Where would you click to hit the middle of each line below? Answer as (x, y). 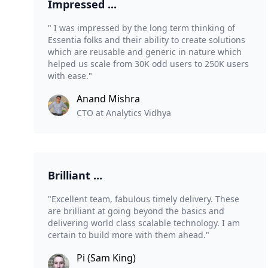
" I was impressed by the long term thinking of (141, 28)
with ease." (70, 76)
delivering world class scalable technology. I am (144, 223)
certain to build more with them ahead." (129, 235)
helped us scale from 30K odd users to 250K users (148, 64)
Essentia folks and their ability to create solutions (147, 40)
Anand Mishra (108, 99)
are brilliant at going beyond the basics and (136, 211)
